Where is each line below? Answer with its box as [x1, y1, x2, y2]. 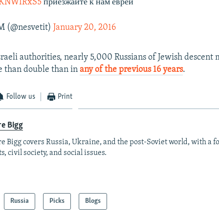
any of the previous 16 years [80, 65, 183, 74]
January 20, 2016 [53, 22, 116, 32]
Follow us [6, 92, 36, 101]
